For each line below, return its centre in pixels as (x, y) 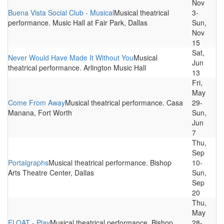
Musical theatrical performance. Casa (124, 102)
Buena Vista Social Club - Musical (61, 12)
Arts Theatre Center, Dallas (51, 172)
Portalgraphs (28, 162)
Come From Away (36, 102)
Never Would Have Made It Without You (71, 57)
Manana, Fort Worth (40, 112)
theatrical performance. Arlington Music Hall (77, 67)
